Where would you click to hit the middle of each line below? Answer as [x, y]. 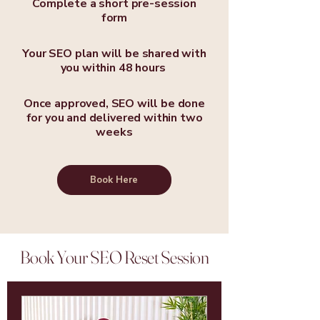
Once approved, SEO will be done [114, 103]
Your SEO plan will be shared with [114, 53]
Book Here [114, 180]
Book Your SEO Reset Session [114, 257]
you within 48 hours [114, 67]
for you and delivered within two [114, 117]
